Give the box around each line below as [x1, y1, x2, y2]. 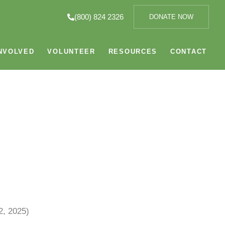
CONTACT [170, 48, 207, 55]
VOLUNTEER [47, 48, 95, 55]
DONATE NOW [149, 13, 193, 21]
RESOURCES [108, 48, 158, 55]
